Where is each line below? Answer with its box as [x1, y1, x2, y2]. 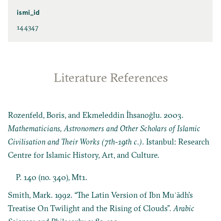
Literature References [53, 69, 168, 85]
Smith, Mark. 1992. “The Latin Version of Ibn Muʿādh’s [8, 190, 193, 200]
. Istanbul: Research [142, 136, 210, 147]
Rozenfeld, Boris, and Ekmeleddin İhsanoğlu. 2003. [8, 110, 184, 120]
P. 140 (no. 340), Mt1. [16, 172, 88, 182]
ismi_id [17, 7, 40, 17]
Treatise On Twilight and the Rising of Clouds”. [8, 203, 174, 214]
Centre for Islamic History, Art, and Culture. [8, 149, 160, 160]
